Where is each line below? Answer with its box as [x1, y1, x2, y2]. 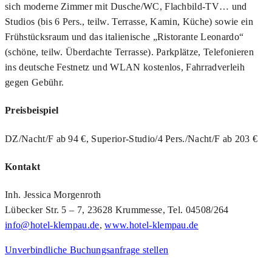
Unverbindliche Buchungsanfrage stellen [5, 245, 169, 256]
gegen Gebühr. [5, 77, 64, 88]
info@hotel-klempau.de [5, 220, 100, 231]
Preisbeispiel [5, 105, 59, 116]
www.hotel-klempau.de [104, 220, 199, 231]
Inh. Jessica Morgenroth [5, 189, 101, 200]
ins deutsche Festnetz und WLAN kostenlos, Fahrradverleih [5, 62, 245, 73]
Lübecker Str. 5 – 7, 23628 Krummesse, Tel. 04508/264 [5, 205, 229, 216]
